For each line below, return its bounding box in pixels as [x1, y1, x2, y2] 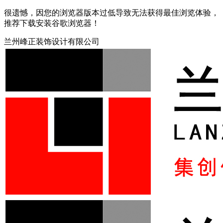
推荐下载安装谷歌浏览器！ [4, 19, 100, 27]
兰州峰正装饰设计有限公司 [4, 37, 100, 46]
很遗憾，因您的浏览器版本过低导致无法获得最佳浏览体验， [4, 8, 219, 17]
